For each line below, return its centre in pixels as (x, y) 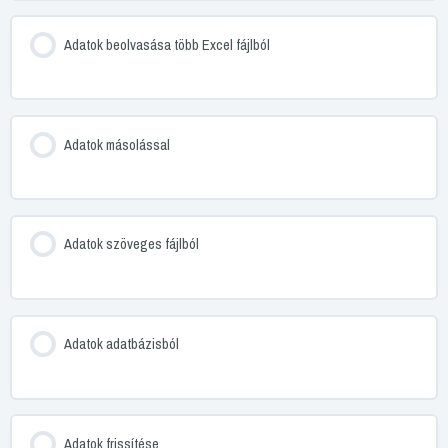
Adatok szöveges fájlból (131, 244)
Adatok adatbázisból (121, 344)
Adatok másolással (116, 144)
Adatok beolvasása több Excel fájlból (166, 44)
